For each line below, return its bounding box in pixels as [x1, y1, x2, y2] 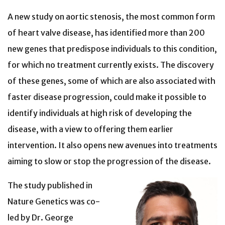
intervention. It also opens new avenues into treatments [8, 140, 217, 151]
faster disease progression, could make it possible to [8, 92, 206, 102]
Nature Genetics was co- [8, 196, 100, 207]
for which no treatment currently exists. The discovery [8, 60, 214, 70]
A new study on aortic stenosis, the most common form [8, 12, 215, 22]
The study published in [8, 180, 92, 191]
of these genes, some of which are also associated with [8, 76, 215, 86]
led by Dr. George [8, 212, 73, 223]
